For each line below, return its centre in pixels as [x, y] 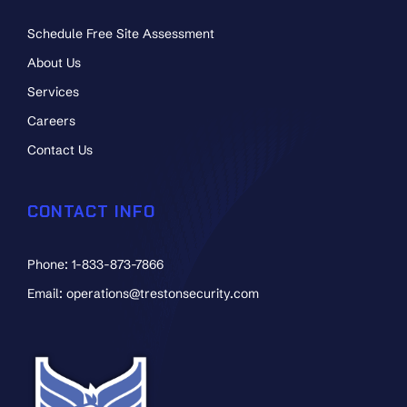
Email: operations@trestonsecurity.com [143, 293]
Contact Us [60, 149]
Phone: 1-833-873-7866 [95, 264]
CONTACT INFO [91, 211]
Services [53, 91]
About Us [54, 62]
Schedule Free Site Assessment [121, 33]
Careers [51, 120]
